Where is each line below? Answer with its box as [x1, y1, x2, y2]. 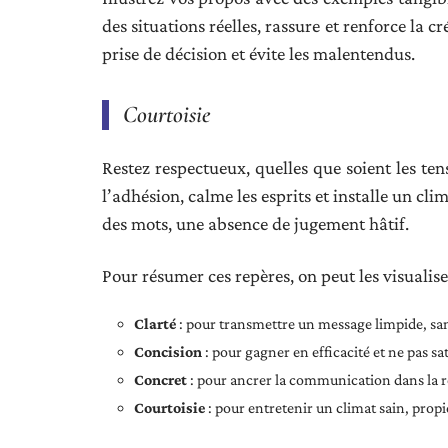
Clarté [134, 315, 176, 332]
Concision [134, 343, 202, 360]
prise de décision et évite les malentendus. [102, 43, 415, 64]
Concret [134, 371, 187, 388]
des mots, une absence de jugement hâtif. [102, 213, 409, 234]
